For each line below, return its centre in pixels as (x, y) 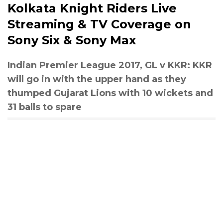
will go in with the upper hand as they (97, 79)
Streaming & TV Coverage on (99, 24)
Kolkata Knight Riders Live (92, 8)
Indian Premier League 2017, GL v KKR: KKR (110, 65)
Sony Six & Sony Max (72, 40)
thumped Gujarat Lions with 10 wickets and (110, 93)
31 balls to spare (45, 107)
